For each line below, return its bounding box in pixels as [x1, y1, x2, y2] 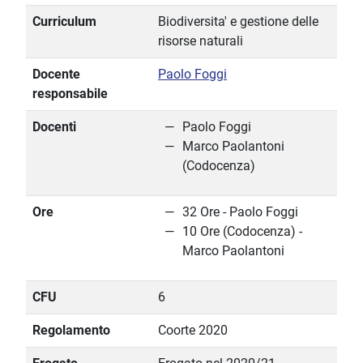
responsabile [32, 86, 108, 102]
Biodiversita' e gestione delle [158, 14, 318, 30]
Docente [32, 66, 80, 83]
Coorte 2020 [158, 322, 228, 339]
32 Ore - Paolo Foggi [182, 204, 298, 220]
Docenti [32, 119, 76, 135]
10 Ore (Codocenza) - [182, 224, 302, 240]
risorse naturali [158, 33, 243, 49]
